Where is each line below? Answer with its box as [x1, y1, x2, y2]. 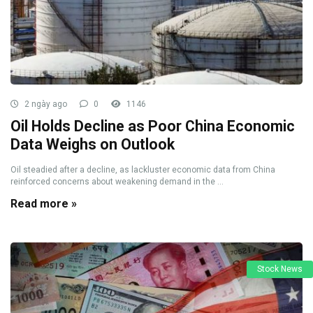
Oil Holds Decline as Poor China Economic [10, 117, 295, 135]
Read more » [10, 197, 77, 210]
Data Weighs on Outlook [10, 136, 175, 153]
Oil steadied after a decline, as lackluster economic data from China [10, 165, 275, 175]
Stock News [257, 264, 303, 274]
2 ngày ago [22, 99, 67, 109]
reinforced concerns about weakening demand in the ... [10, 177, 224, 187]
